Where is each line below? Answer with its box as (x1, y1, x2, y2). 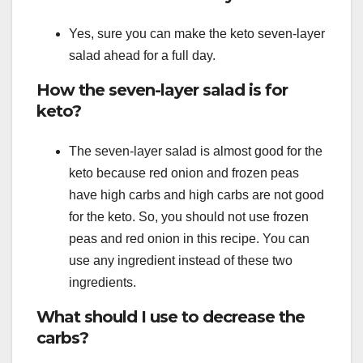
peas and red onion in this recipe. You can (69, 231, 310, 246)
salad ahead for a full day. (69, 49, 216, 63)
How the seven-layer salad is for (36, 80, 288, 100)
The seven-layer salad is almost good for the (69, 143, 322, 158)
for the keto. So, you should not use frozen (69, 209, 309, 224)
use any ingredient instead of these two (69, 253, 293, 267)
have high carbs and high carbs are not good (69, 187, 324, 202)
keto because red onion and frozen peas (69, 165, 299, 180)
